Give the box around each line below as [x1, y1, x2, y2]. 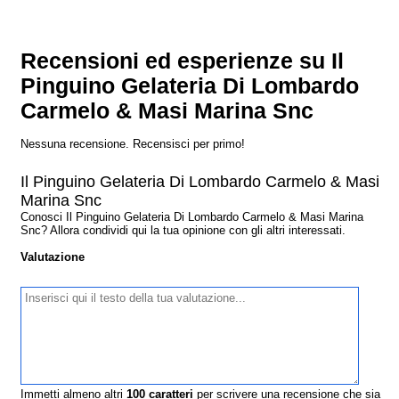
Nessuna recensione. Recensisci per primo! [20, 136, 246, 151]
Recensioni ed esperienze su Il [20, 48, 345, 73]
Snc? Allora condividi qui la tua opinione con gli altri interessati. [20, 223, 346, 237]
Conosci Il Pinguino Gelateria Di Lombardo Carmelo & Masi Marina [20, 209, 364, 224]
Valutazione [20, 249, 85, 264]
